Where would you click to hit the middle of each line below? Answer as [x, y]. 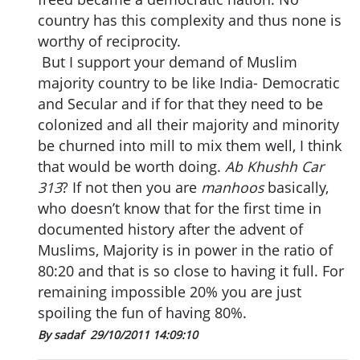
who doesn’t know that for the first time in [180, 209]
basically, [296, 188]
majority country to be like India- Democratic [189, 83]
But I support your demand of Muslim [168, 62]
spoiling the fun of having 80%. [142, 313]
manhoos [232, 188]
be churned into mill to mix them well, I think [190, 146]
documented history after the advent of [170, 229]
